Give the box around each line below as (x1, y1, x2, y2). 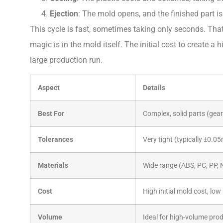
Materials (38, 161, 68, 170)
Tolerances (38, 135, 73, 144)
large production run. (30, 55, 103, 65)
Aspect (38, 84, 60, 93)
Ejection (50, 8, 78, 18)
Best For (38, 110, 64, 118)
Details (143, 84, 165, 93)
